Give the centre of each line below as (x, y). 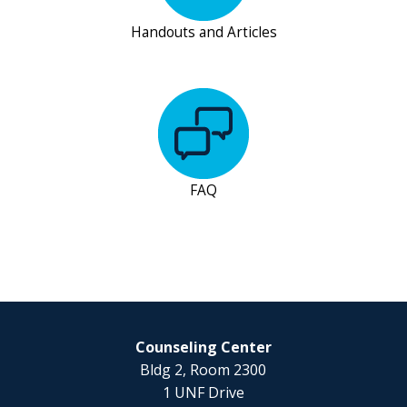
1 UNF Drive (203, 392)
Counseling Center (203, 347)
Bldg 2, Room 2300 (203, 369)
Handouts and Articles (203, 33)
